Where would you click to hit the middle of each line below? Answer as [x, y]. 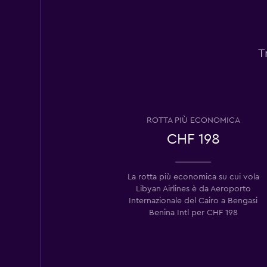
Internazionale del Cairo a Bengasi [193, 201]
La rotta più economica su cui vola [193, 177]
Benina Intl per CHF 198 [193, 212]
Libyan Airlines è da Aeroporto [193, 189]
